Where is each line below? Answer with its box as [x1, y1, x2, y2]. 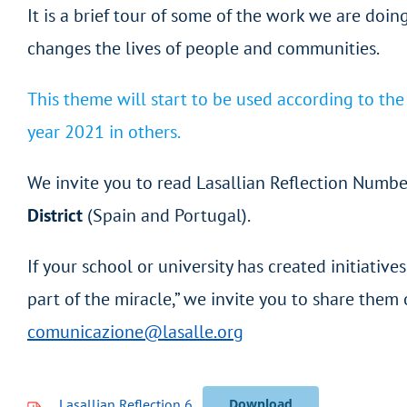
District [27, 203, 83, 228]
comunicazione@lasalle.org [27, 320, 243, 344]
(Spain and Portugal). [83, 203, 251, 228]
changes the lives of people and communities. [27, 36, 380, 61]
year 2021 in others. [27, 120, 181, 144]
